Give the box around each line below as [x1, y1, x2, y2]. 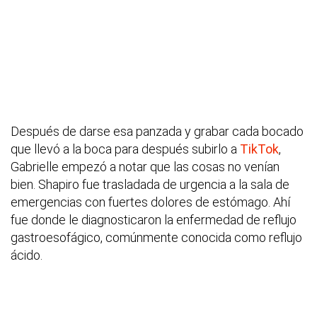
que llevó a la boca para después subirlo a [11, 141, 240, 156]
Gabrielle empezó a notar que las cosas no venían [11, 158, 279, 174]
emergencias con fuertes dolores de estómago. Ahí [11, 194, 290, 209]
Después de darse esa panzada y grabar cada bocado [11, 123, 304, 139]
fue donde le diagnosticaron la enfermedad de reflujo [11, 212, 296, 227]
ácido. [11, 247, 42, 263]
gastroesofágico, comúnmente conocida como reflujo [11, 229, 302, 245]
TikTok [240, 141, 279, 156]
